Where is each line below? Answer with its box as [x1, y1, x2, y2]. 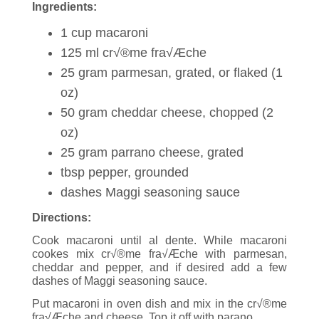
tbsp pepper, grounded [61, 164, 189, 179]
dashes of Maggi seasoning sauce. [32, 275, 207, 288]
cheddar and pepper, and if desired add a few [32, 261, 287, 274]
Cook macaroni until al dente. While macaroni [32, 234, 287, 247]
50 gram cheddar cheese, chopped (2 [61, 105, 273, 120]
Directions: [32, 211, 91, 224]
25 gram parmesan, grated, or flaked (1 [61, 65, 283, 80]
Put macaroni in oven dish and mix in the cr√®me [32, 297, 287, 310]
